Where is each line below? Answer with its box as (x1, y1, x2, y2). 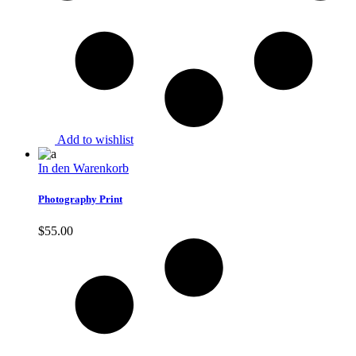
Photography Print (38, 193, 122, 206)
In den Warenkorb (38, 161, 129, 176)
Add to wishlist (57, 133, 133, 147)
